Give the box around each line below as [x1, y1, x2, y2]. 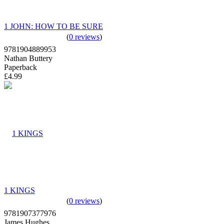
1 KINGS [4, 185, 35, 194]
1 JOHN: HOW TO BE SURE [4, 21, 103, 30]
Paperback [4, 62, 37, 71]
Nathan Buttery [4, 53, 52, 62]
